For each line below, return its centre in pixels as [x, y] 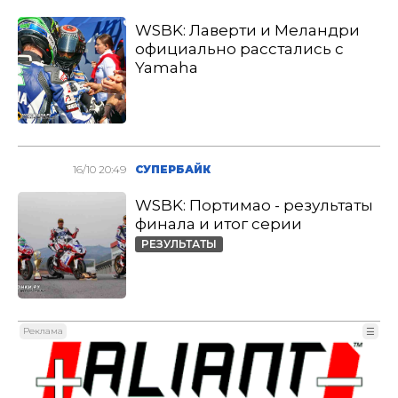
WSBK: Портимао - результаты [255, 205]
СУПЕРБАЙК [173, 169]
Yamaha [167, 68]
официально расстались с [240, 49]
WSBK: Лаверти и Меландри [248, 30]
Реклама [43, 331]
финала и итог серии [219, 224]
